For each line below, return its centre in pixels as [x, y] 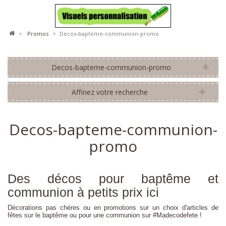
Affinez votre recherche [109, 92]
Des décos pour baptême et [113, 179]
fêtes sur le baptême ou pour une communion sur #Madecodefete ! [105, 215]
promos [40, 34]
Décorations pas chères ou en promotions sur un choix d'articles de [113, 208]
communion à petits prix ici [83, 192]
